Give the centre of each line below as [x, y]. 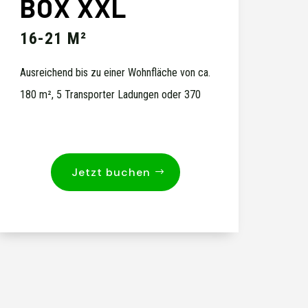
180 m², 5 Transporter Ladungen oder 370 [111, 94]
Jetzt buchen [111, 172]
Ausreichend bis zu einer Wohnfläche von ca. [115, 72]
